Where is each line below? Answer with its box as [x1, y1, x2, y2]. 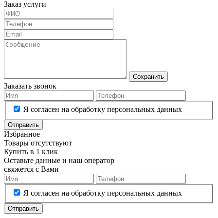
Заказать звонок [4, 81, 56, 90]
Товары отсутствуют [4, 139, 72, 147]
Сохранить [133, 73, 164, 80]
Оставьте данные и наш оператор [4, 156, 114, 165]
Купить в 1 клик [4, 147, 58, 156]
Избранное [4, 130, 40, 139]
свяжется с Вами [4, 165, 59, 174]
